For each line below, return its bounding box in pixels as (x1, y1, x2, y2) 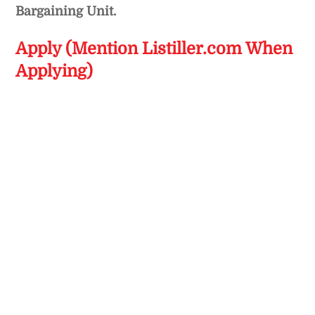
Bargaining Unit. (15, 4, 117, 18)
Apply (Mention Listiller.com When (15, 39, 293, 59)
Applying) (15, 62, 94, 82)
